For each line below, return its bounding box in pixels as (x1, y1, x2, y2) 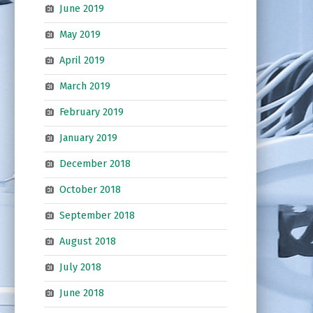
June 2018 (59, 286, 104, 300)
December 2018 (59, 157, 131, 170)
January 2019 (59, 131, 117, 145)
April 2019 (59, 54, 105, 67)
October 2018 (59, 183, 121, 196)
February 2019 (59, 105, 124, 119)
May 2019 (59, 28, 101, 41)
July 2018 (59, 261, 101, 274)
